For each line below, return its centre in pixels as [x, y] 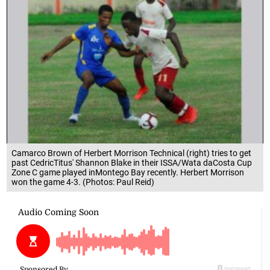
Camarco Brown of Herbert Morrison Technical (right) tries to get [132, 153]
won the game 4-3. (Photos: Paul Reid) [83, 182]
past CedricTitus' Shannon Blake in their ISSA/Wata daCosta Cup [132, 162]
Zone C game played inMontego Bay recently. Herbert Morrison [128, 172]
